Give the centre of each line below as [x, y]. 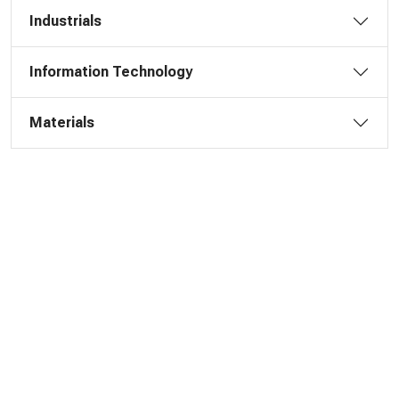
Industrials [65, 21]
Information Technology [111, 72]
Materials [62, 122]
